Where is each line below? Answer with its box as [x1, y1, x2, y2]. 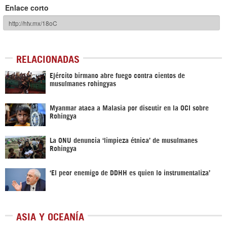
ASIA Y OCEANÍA [16, 213, 84, 219]
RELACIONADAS [16, 56, 80, 61]
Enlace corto [5, 3, 49, 13]
